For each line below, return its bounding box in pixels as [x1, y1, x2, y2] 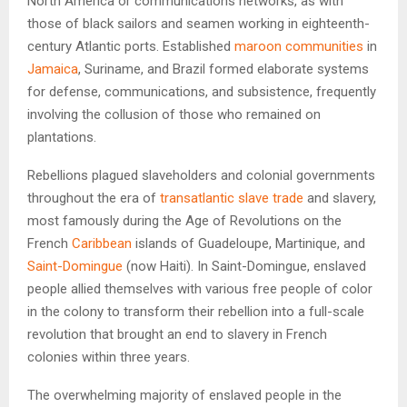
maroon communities [234, 37, 363, 55]
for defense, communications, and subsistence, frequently [27, 83, 376, 100]
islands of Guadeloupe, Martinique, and [132, 234, 365, 252]
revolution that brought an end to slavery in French [27, 325, 327, 342]
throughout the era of [27, 189, 160, 206]
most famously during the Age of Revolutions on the [27, 212, 342, 229]
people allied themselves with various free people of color [27, 280, 372, 297]
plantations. [27, 128, 96, 145]
